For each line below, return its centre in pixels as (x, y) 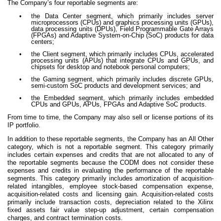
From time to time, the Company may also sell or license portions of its (110, 117)
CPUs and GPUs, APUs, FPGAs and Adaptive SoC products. (119, 104)
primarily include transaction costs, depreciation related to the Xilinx (110, 202)
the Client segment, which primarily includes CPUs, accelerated (122, 54)
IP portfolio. (24, 125)
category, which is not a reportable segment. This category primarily (110, 147)
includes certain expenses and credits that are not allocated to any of (110, 154)
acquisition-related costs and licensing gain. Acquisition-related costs (110, 194)
